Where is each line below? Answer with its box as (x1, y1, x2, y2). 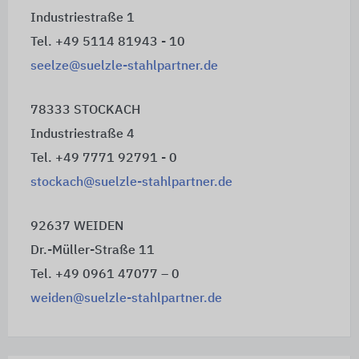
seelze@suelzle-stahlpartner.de (30, 59, 218, 73)
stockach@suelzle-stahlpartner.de (30, 175, 232, 189)
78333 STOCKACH (30, 103, 140, 117)
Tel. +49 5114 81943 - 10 (30, 35, 185, 49)
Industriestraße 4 (30, 127, 135, 141)
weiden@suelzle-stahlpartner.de (30, 292, 222, 305)
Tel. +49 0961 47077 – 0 (30, 268, 179, 281)
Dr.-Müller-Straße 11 (30, 244, 155, 257)
